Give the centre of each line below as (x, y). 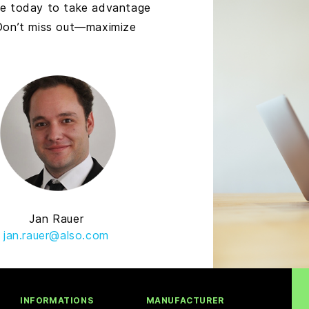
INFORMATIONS (57, 301)
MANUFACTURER (185, 301)
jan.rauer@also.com (56, 236)
